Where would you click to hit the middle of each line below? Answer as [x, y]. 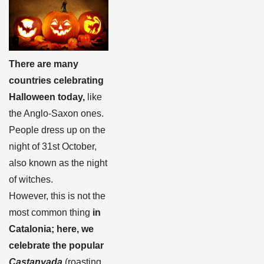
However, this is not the [57, 196]
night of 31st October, [53, 147]
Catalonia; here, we [51, 229]
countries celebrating [56, 81]
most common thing [51, 213]
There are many [44, 64]
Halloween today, [47, 97]
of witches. [31, 180]
